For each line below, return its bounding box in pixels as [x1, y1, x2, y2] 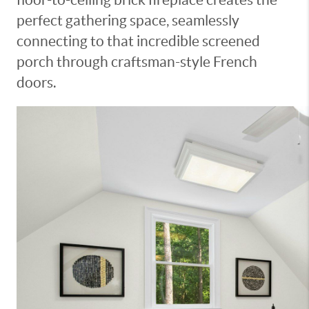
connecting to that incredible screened [17, 32, 260, 50]
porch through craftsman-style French [17, 53, 257, 70]
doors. [17, 74, 56, 91]
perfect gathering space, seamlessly [17, 12, 239, 29]
